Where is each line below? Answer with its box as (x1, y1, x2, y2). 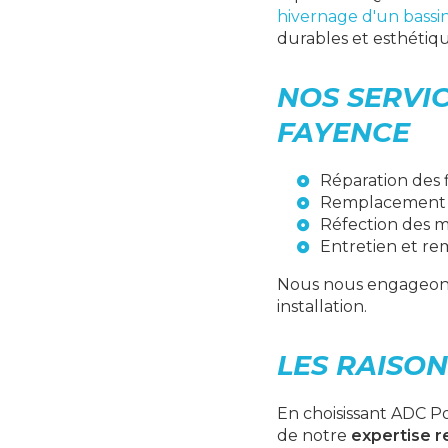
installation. (277, 297, 367, 316)
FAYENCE (277, 116, 410, 149)
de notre (277, 426, 351, 445)
